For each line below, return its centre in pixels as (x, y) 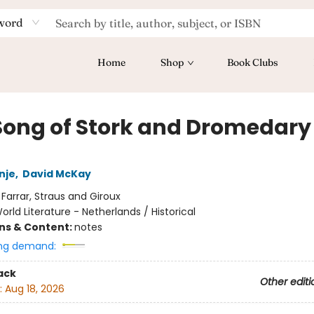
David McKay (56, 174)
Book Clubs (253, 62)
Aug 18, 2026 (34, 289)
